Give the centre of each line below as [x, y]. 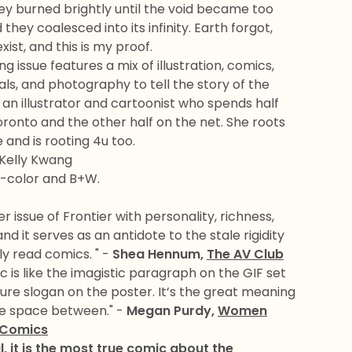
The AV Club [245, 254]
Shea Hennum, [159, 254]
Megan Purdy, [172, 311]
